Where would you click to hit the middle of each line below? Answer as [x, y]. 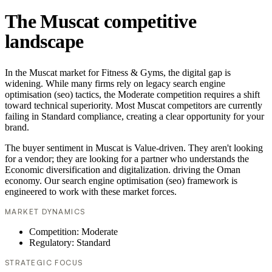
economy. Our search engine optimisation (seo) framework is [121, 181]
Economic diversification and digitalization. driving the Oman [123, 170]
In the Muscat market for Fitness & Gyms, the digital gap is [118, 73]
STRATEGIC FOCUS [44, 263]
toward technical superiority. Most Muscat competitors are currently [134, 106]
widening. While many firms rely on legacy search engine [115, 84]
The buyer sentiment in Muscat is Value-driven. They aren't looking [134, 148]
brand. [17, 127]
